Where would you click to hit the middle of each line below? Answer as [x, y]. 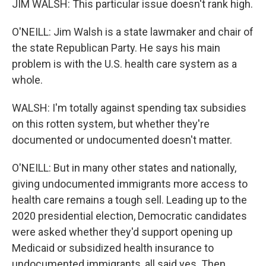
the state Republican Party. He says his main [116, 48]
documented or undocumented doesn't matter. [122, 140]
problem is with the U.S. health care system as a [124, 64]
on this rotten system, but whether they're [111, 124]
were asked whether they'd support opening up [122, 232]
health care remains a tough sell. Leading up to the [129, 200]
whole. [27, 80]
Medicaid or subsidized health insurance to [113, 248]
